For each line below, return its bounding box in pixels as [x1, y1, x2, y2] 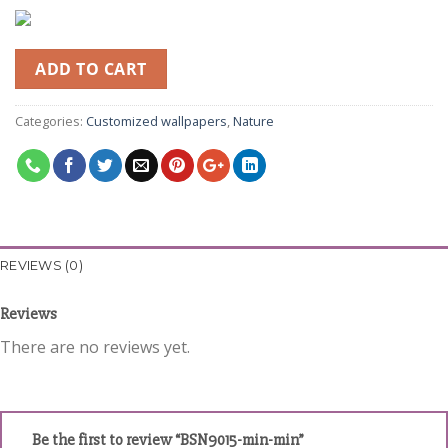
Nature [233, 112, 274, 131]
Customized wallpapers [86, 112, 227, 131]
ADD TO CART [35, 58, 147, 81]
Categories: [15, 112, 86, 131]
